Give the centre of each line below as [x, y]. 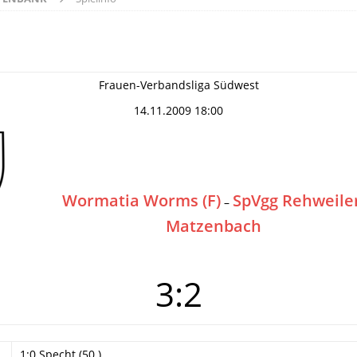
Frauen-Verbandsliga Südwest [178, 85]
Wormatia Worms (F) [141, 200]
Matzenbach [214, 226]
